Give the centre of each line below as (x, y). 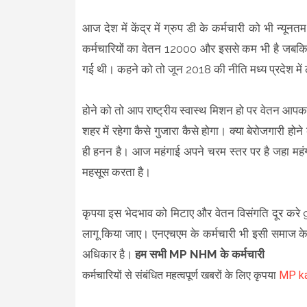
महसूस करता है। (118, 172)
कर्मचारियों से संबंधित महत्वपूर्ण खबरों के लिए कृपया (180, 275)
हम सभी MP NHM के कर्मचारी (199, 254)
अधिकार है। (108, 254)
